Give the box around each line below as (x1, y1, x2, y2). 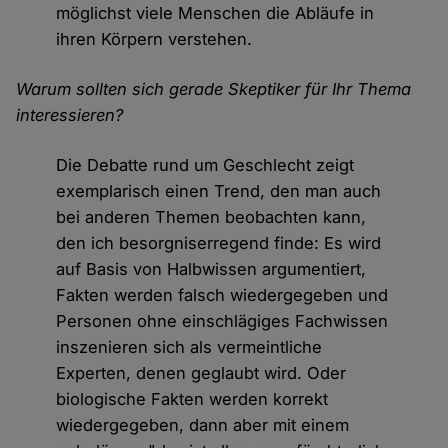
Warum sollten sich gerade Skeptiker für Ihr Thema (16, 79, 412, 100)
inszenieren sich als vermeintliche (56, 337, 323, 358)
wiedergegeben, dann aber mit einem (56, 415, 350, 436)
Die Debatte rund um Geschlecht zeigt (56, 155, 355, 176)
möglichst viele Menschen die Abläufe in (56, 3, 375, 24)
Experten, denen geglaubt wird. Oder (56, 363, 347, 384)
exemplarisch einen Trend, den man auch (56, 181, 382, 202)
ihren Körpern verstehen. (56, 29, 253, 50)
